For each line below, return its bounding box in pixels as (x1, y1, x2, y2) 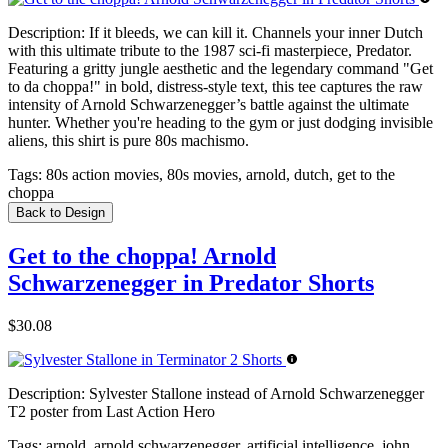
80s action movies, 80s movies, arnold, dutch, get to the (42, 166, 395, 184)
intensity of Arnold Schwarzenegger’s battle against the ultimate (8, 96, 409, 114)
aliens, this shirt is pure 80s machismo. (8, 132, 249, 150)
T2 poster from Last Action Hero (8, 403, 215, 421)
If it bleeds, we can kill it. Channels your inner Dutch (85, 24, 423, 42)
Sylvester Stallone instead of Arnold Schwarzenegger (85, 385, 424, 403)
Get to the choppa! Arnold (8, 243, 276, 270)
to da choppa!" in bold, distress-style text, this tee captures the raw (8, 78, 423, 96)
